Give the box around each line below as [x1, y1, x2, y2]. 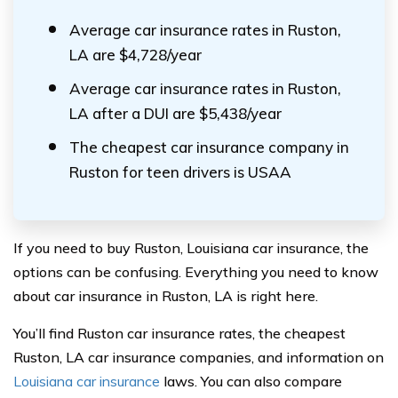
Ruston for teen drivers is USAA [69, 163, 291, 181]
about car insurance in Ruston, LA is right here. [13, 287, 318, 305]
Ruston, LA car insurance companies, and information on [13, 348, 384, 366]
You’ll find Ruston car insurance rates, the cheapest [13, 324, 346, 342]
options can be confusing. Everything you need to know [13, 263, 378, 281]
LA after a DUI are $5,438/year [69, 104, 282, 123]
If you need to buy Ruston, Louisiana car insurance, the [13, 239, 369, 257]
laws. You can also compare [160, 372, 342, 390]
